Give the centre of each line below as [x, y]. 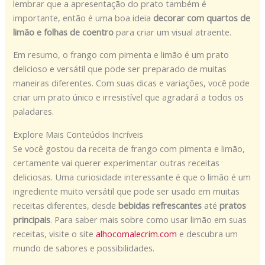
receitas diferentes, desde [66, 205]
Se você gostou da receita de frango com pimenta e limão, [129, 148]
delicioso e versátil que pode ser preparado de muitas [120, 69]
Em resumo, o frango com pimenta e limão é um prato [121, 55]
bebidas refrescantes [160, 205]
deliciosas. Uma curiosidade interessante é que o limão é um [132, 177]
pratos [233, 205]
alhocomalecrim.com [137, 233]
